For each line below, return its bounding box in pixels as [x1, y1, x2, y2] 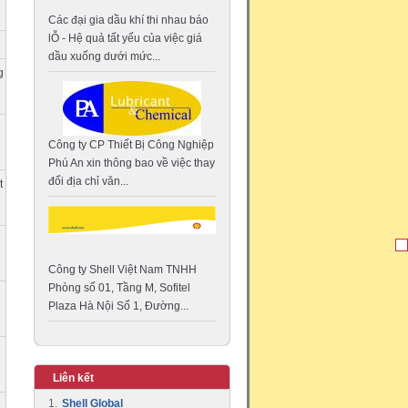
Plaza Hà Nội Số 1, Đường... [48, 299, 189, 312]
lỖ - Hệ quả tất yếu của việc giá [48, 31, 202, 45]
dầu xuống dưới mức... [48, 49, 160, 63]
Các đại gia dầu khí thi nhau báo [48, 13, 209, 26]
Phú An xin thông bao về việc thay [48, 156, 215, 169]
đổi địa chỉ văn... [48, 174, 128, 188]
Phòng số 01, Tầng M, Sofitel [48, 280, 190, 294]
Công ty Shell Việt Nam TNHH [48, 262, 197, 276]
